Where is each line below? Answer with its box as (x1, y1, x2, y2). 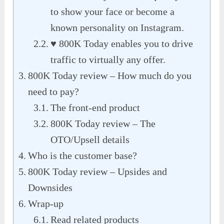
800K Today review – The (50, 117, 156, 129)
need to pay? (28, 85, 79, 97)
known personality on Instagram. (50, 21, 184, 33)
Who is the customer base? (28, 149, 137, 161)
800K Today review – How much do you (28, 69, 192, 81)
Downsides (28, 181, 73, 193)
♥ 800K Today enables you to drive (50, 37, 193, 49)
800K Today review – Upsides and (28, 165, 167, 177)
